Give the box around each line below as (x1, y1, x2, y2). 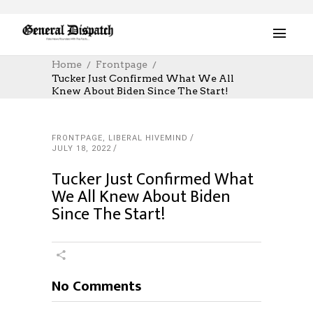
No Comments (52, 274, 142, 298)
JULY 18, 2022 (52, 144, 111, 153)
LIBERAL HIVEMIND (108, 133, 188, 143)
